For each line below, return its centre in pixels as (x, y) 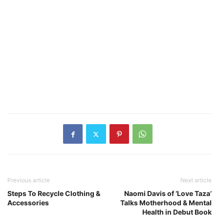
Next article (196, 180)
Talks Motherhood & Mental (166, 203)
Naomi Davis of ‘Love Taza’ (168, 194)
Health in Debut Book (177, 212)
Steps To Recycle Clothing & (54, 194)
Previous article (29, 180)
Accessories (28, 203)
